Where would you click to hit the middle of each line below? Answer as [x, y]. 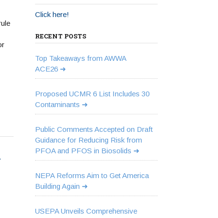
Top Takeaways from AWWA [80, 58]
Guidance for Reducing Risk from [88, 140]
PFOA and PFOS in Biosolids [83, 151]
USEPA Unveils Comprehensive [86, 211]
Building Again [57, 186]
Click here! [52, 14]
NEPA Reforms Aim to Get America [92, 175]
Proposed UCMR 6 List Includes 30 [92, 94]
